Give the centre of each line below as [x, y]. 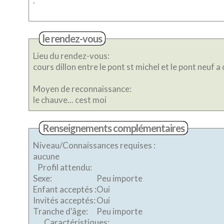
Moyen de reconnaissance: [82, 89]
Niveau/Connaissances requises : [94, 145]
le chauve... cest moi [99, 100]
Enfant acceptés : [65, 189]
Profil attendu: [65, 167]
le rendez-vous [72, 38]
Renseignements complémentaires [113, 128]
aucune [46, 156]
